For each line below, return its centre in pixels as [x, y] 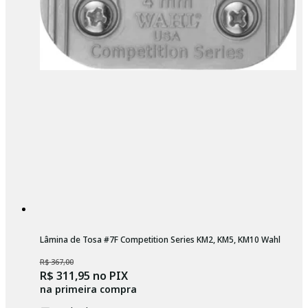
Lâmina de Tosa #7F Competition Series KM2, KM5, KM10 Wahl [160, 240]
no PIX [109, 276]
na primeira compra [88, 289]
